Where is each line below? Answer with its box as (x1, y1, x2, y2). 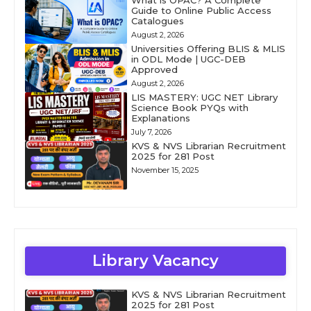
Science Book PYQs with (131, 102, 249, 113)
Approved (131, 64, 178, 75)
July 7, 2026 (131, 127, 171, 137)
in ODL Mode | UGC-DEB (131, 53, 246, 65)
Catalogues (131, 15, 184, 26)
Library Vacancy (92, 251, 219, 270)
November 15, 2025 (131, 165, 199, 175)
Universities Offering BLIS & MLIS (131, 43, 285, 54)
